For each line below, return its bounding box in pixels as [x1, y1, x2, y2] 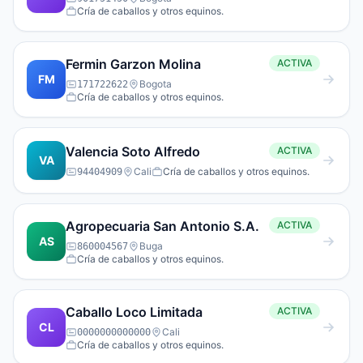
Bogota [139, 78, 172, 90]
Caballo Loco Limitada [66, 304, 203, 320]
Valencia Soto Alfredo [66, 143, 200, 160]
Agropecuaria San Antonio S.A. [66, 218, 259, 234]
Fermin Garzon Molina [66, 56, 201, 72]
